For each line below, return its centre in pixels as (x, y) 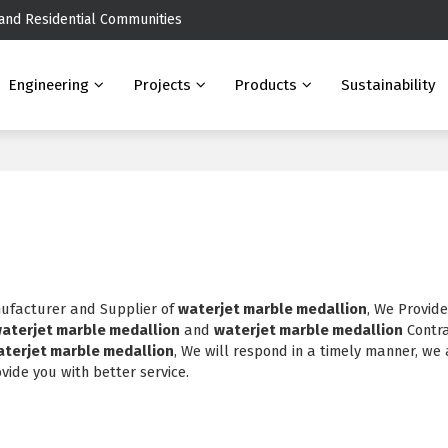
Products (266, 85)
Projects (161, 85)
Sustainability (388, 85)
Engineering (49, 85)
